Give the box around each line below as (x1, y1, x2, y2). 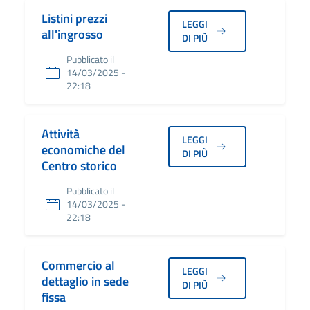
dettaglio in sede (42, 272, 129, 291)
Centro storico (42, 156, 117, 175)
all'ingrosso (42, 25, 103, 44)
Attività (42, 125, 80, 143)
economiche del (42, 140, 125, 159)
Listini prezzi (42, 9, 107, 28)
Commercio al (42, 256, 115, 275)
